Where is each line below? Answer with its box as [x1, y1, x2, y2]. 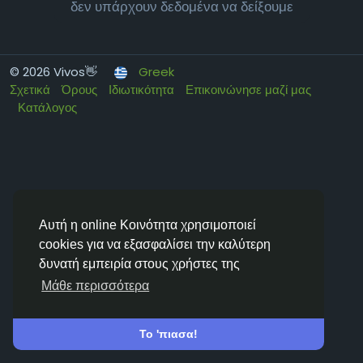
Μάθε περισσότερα [41, 279, 150, 293]
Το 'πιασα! [139, 327, 198, 341]
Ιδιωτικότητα [109, 81, 177, 98]
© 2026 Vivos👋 [10, 63, 100, 80]
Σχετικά [10, 81, 53, 98]
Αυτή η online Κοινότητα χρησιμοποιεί [39, 218, 256, 233]
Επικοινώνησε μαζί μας [186, 81, 311, 98]
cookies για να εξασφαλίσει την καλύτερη [39, 237, 271, 252]
